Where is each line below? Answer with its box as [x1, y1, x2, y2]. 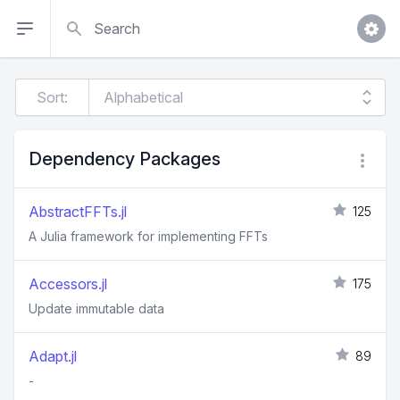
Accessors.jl [29, 275, 107, 293]
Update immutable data [29, 301, 164, 316]
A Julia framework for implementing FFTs [29, 229, 268, 244]
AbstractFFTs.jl [29, 203, 127, 221]
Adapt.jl [29, 347, 77, 365]
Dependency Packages [29, 148, 221, 170]
